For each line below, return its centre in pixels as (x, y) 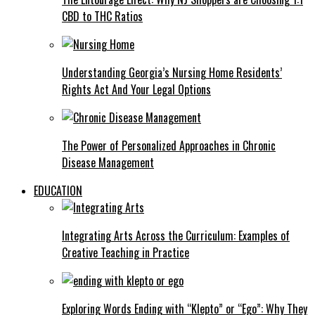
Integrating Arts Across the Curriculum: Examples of (176, 236)
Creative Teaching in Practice (126, 253)
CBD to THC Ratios (102, 17)
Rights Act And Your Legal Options (136, 90)
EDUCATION (58, 191)
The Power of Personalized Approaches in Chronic (169, 146)
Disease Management (108, 163)
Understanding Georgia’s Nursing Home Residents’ (172, 73)
